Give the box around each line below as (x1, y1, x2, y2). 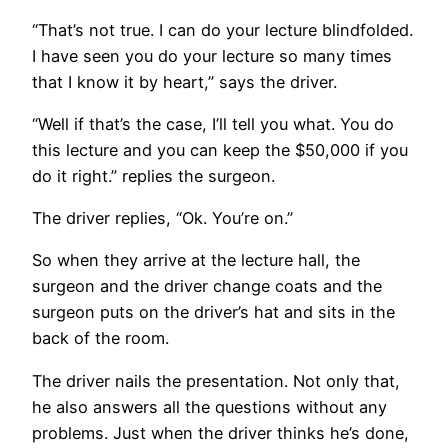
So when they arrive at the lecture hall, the (32, 250, 360, 271)
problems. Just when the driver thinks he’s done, (32, 422, 409, 443)
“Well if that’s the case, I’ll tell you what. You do (32, 113, 394, 134)
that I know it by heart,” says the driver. (32, 71, 337, 92)
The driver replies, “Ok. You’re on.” (32, 208, 293, 229)
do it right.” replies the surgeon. (32, 165, 275, 186)
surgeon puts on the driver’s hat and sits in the (32, 302, 395, 323)
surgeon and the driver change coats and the (32, 276, 382, 297)
